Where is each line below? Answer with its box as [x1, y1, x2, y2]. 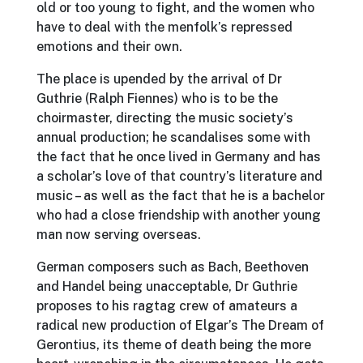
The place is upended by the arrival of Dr [36, 70, 282, 87]
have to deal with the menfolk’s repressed [36, 19, 293, 35]
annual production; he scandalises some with [36, 129, 310, 145]
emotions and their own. [36, 38, 182, 54]
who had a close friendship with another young [36, 207, 321, 223]
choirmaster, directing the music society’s [36, 109, 293, 126]
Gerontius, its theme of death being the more [36, 336, 311, 352]
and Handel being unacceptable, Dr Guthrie [36, 278, 297, 294]
